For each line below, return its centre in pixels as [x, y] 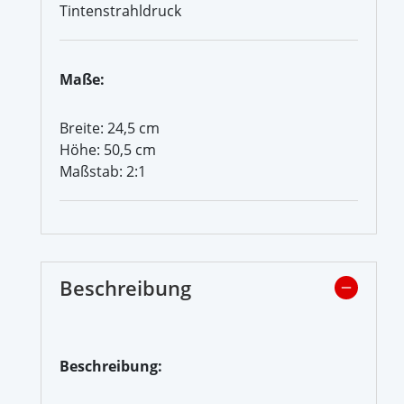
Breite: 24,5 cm [110, 128]
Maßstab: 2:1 [103, 171]
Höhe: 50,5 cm [108, 149]
